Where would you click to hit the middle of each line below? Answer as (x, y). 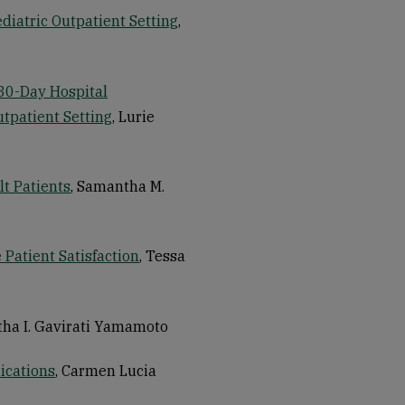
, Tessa (162, 256)
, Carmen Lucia (106, 370)
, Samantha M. (118, 186)
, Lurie (133, 116)
